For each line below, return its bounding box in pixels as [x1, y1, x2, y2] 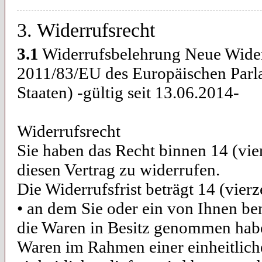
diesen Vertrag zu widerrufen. [17, 160, 220, 179]
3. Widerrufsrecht [17, 19, 155, 41]
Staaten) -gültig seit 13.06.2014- [17, 83, 239, 102]
